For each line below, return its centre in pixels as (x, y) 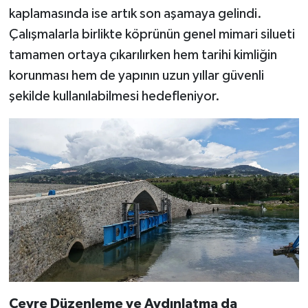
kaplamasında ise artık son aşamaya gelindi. (135, 14)
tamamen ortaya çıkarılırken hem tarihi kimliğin (143, 55)
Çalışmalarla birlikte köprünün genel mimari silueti (152, 35)
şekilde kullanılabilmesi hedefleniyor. (114, 97)
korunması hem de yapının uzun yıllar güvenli (136, 76)
